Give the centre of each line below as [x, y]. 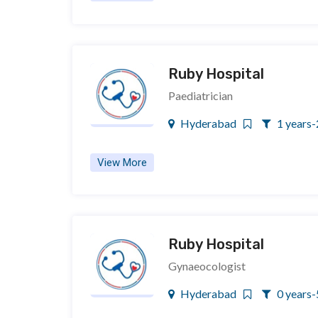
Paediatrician [201, 95]
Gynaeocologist [207, 266]
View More [122, 163]
